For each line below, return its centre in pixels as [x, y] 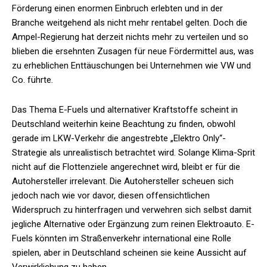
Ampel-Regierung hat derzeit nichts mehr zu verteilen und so [130, 37]
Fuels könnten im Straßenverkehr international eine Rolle [122, 239]
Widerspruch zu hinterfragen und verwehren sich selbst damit [132, 210]
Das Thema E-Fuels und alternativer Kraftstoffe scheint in [125, 110]
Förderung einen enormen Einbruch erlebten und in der [117, 9]
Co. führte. [32, 80]
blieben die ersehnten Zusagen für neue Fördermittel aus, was [133, 52]
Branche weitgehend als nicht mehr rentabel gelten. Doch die [130, 23]
